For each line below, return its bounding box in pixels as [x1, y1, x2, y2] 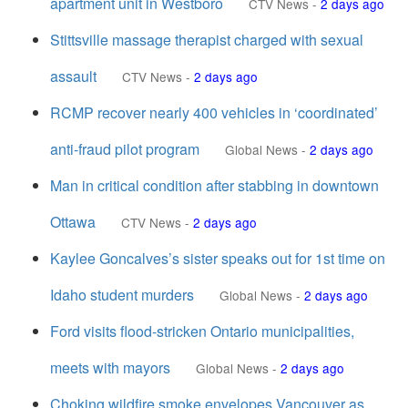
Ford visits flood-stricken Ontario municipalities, [50, 321, 354, 342]
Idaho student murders [50, 284, 194, 305]
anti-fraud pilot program [50, 138, 199, 159]
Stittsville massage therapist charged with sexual [50, 29, 363, 50]
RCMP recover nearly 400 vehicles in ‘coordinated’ [50, 102, 378, 123]
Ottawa [50, 211, 96, 232]
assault [50, 66, 97, 87]
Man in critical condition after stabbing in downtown [50, 175, 379, 196]
